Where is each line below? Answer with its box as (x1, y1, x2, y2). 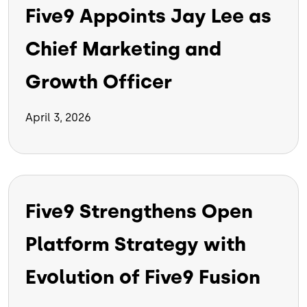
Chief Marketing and (25, 37, 221, 61)
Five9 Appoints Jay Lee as (25, 4, 271, 28)
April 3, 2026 (25, 111, 91, 125)
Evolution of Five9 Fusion (25, 265, 260, 289)
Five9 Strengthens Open (25, 199, 253, 223)
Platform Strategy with (25, 232, 246, 256)
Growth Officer (25, 70, 172, 94)
